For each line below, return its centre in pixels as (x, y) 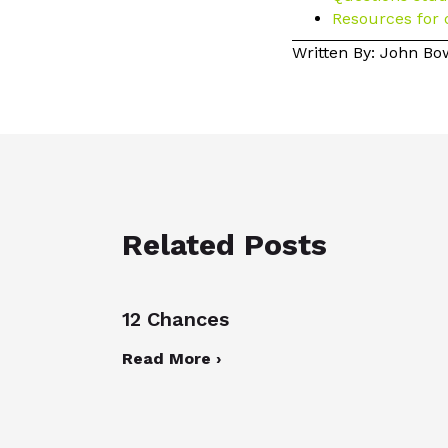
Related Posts (224, 244)
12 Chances (175, 318)
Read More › (171, 358)
